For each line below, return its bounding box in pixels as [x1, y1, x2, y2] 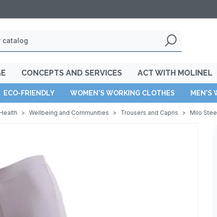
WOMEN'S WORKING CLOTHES [70, 89, 175, 97]
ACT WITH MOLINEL [138, 68, 213, 77]
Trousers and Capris [121, 109, 178, 116]
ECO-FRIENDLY [3, 89, 55, 97]
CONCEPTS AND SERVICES [21, 68, 122, 77]
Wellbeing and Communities [29, 109, 109, 116]
